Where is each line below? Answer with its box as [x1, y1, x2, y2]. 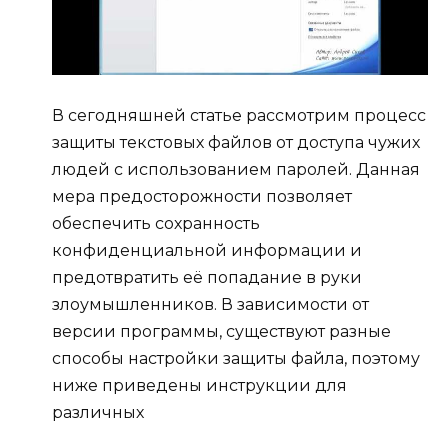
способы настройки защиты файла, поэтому [52, 348, 420, 368]
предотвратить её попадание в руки [52, 267, 362, 287]
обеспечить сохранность [52, 213, 260, 233]
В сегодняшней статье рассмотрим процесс [52, 105, 426, 125]
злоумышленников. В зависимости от [52, 294, 369, 314]
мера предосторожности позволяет [52, 186, 352, 206]
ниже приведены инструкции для [52, 375, 347, 395]
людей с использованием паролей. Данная [52, 159, 420, 179]
